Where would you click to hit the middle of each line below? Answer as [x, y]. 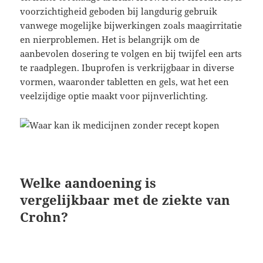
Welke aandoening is [88, 183]
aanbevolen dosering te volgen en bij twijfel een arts [131, 54]
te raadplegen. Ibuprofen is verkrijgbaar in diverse [127, 68]
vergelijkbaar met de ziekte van [125, 200]
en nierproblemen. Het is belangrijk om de [110, 40]
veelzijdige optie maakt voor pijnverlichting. [114, 96]
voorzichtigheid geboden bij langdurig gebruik [119, 11]
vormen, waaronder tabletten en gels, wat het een [125, 82]
